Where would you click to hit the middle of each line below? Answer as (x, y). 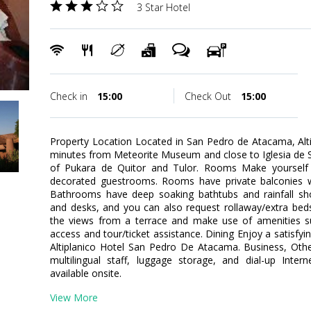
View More (74, 297)
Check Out (209, 96)
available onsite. (86, 273)
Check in (70, 96)
